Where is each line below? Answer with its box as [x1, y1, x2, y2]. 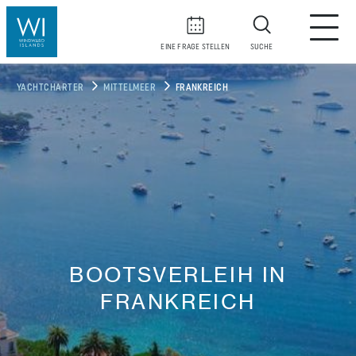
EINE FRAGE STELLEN [161, 43, 230, 52]
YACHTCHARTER [17, 83, 84, 93]
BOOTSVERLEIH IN [68, 261, 287, 287]
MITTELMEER [103, 83, 157, 93]
